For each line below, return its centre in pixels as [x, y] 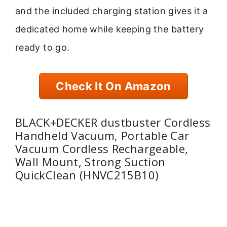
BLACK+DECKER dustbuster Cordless [113, 122]
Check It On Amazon [113, 86]
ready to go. [43, 47]
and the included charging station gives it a [112, 11]
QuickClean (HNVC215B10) [87, 175]
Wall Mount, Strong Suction [90, 162]
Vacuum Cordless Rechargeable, [102, 149]
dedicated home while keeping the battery [110, 29]
